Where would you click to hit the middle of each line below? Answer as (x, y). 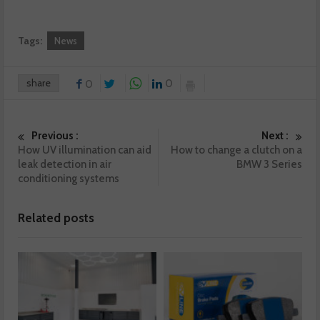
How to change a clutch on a (236, 150)
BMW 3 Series (269, 165)
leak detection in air (65, 165)
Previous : (55, 136)
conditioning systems (69, 179)
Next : (275, 136)
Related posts (56, 218)
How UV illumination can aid (85, 150)
